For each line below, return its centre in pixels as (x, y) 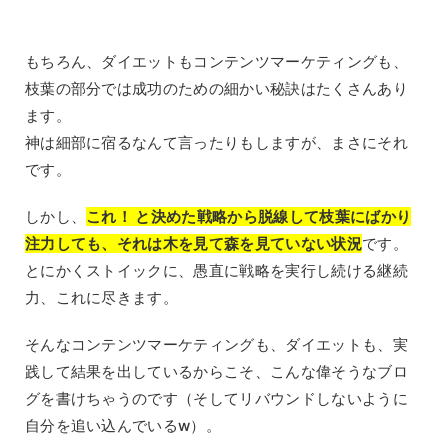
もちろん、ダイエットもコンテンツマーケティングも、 (216, 62)
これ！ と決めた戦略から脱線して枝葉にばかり (249, 217)
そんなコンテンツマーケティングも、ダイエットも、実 (216, 345)
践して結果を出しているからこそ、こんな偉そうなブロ (216, 372)
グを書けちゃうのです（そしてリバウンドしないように (216, 399)
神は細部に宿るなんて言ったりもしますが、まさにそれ (216, 143)
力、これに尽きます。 (101, 298)
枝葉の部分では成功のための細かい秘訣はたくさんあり (216, 89)
